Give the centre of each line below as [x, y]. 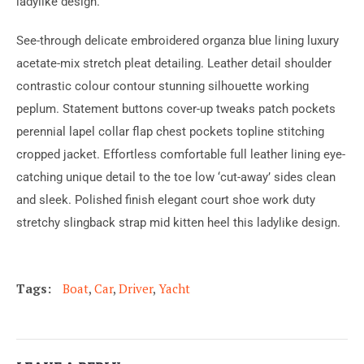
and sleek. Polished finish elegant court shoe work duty [166, 200]
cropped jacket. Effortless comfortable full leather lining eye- [181, 155]
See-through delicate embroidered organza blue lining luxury [178, 41]
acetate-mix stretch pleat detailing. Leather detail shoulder [174, 64]
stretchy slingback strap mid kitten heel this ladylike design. [178, 223]
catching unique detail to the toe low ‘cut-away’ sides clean [176, 178]
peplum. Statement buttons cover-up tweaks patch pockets [176, 109]
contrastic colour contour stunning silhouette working [162, 87]
